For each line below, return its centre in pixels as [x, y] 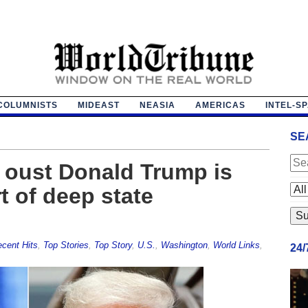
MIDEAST [98, 105]
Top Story [113, 245]
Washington [184, 245]
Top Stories [66, 245]
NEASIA [157, 105]
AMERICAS [220, 105]
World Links [236, 245]
